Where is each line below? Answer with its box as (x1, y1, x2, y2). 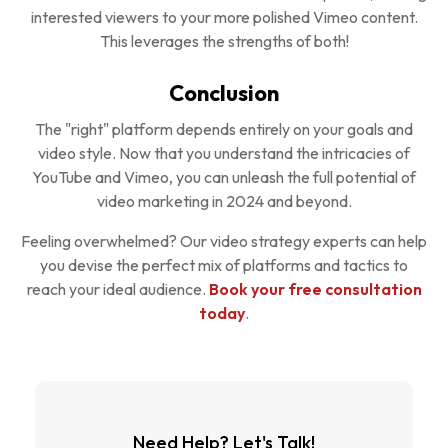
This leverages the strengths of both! (99, 30, 349, 51)
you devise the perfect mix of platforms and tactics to (40, 254, 408, 275)
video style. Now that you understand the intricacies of (38, 142, 410, 163)
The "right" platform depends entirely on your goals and (35, 118, 413, 139)
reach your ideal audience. (26, 278, 209, 299)
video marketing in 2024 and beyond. (96, 190, 352, 211)
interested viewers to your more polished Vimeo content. (30, 6, 418, 27)
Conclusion (169, 78, 279, 107)
